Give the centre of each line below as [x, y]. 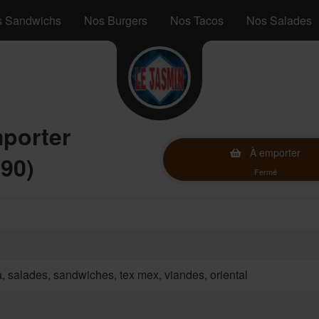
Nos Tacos [197, 20]
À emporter [274, 152]
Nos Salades [279, 20]
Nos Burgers [116, 20]
